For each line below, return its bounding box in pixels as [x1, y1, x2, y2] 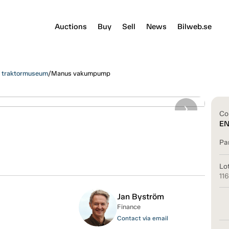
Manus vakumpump [51, 69, 110, 77]
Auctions [54, 21, 87, 31]
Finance [117, 202, 141, 211]
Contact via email [117, 214, 168, 222]
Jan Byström [117, 191, 164, 201]
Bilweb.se [177, 21, 212, 31]
